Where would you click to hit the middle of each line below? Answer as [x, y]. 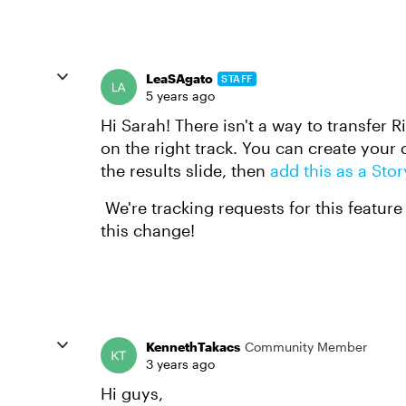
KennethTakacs [193, 347]
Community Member [306, 347]
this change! [148, 230]
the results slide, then [185, 170]
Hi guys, [134, 393]
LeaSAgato [179, 78]
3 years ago [180, 364]
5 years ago [180, 96]
